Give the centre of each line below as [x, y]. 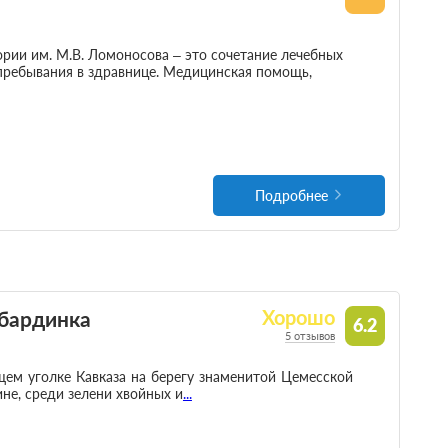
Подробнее [292, 196]
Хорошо [299, 318]
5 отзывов [310, 336]
